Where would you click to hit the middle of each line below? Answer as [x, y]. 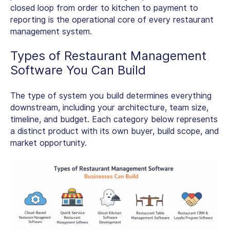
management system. [51, 31]
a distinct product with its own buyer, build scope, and [114, 131]
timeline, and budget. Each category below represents [114, 119]
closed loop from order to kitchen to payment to [104, 8]
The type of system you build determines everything [111, 95]
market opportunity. [49, 143]
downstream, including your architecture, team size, [109, 107]
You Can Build [104, 70]
